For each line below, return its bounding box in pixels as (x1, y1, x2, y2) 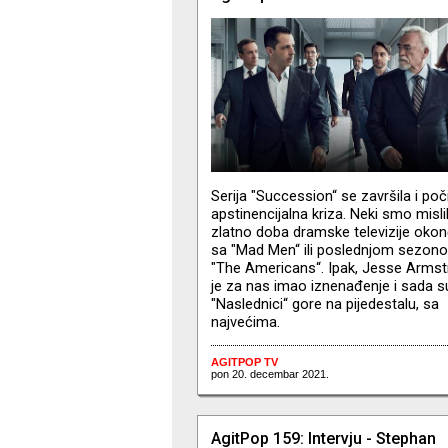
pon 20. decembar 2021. (210, 368, 329, 381)
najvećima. (210, 312, 280, 331)
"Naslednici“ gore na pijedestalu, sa (210, 294, 439, 313)
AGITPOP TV (210, 356, 278, 369)
